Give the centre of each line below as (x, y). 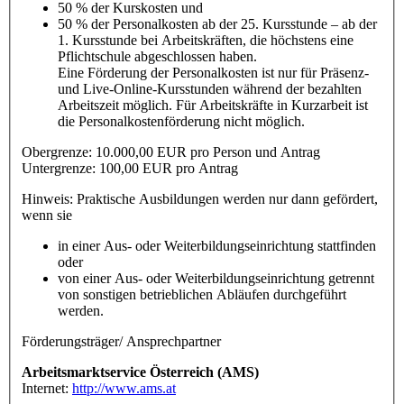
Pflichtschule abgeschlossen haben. (157, 56)
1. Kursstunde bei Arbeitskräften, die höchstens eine (206, 40)
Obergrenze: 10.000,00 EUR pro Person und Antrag (171, 151)
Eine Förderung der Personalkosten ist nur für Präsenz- (213, 72)
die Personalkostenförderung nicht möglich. (181, 121)
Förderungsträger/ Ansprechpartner (121, 341)
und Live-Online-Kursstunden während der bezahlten (210, 88)
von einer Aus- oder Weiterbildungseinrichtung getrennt (216, 278)
